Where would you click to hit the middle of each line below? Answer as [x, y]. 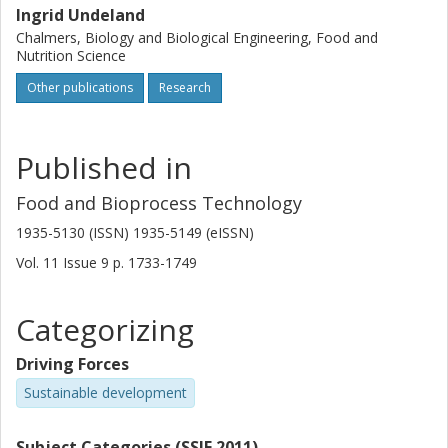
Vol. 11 [39, 262]
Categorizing [105, 329]
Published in [104, 167]
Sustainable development [105, 392]
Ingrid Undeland [80, 15]
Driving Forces [72, 364]
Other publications [80, 87]
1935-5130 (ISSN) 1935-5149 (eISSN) [135, 232]
